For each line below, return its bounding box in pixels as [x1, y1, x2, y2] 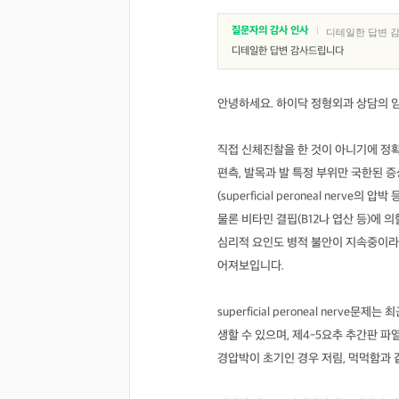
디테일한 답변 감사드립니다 [232, 45, 344, 58]
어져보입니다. [217, 258, 284, 273]
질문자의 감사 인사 [232, 24, 308, 37]
